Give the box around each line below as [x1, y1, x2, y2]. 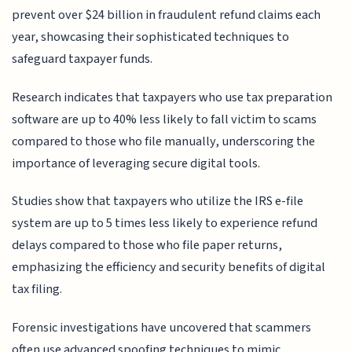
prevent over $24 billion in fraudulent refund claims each [12, 5, 321, 25]
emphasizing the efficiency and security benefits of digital [12, 258, 326, 277]
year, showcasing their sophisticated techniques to [12, 27, 290, 47]
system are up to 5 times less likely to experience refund [12, 214, 318, 233]
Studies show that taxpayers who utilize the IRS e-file [12, 192, 304, 211]
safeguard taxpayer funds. [12, 49, 153, 69]
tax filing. [12, 280, 63, 299]
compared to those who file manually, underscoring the [12, 131, 316, 151]
